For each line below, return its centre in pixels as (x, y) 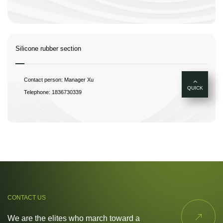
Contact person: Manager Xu (60, 80)
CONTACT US (27, 198)
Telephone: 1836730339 (53, 92)
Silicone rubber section (48, 49)
